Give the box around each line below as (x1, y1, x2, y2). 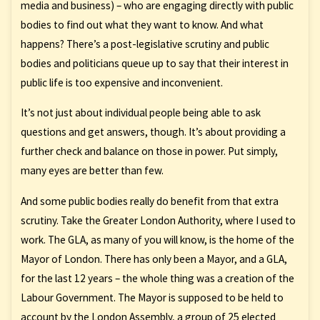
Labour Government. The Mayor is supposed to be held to (20, 290, 284, 304)
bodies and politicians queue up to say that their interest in (20, 56, 289, 70)
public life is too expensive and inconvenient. (20, 75, 223, 89)
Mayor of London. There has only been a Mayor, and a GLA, (20, 251, 287, 266)
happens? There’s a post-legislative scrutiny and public (20, 36, 269, 51)
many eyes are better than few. (20, 164, 164, 178)
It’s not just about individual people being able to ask (20, 106, 261, 120)
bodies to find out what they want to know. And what (20, 17, 264, 31)
